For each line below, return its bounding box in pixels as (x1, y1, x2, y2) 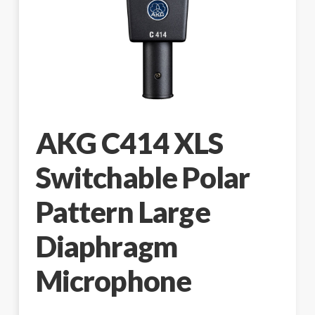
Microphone (35, 263, 192, 299)
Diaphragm (35, 229, 178, 264)
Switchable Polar (35, 160, 250, 195)
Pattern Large (35, 194, 210, 230)
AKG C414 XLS (35, 125, 224, 161)
